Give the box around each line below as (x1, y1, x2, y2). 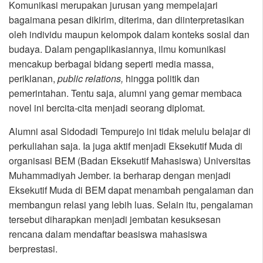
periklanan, (9, 72, 58, 86)
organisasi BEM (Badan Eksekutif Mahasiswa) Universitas (9, 154, 251, 168)
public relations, (58, 72, 123, 86)
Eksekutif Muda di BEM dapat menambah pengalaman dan (9, 183, 254, 197)
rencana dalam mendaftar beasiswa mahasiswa (9, 227, 207, 241)
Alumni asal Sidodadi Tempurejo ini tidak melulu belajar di (9, 124, 251, 139)
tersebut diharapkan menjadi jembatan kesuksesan (9, 213, 221, 227)
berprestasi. (9, 242, 58, 256)
